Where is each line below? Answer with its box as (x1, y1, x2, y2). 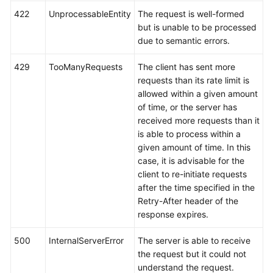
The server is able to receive (138, 235, 250, 246)
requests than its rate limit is (138, 75, 249, 85)
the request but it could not (138, 249, 246, 259)
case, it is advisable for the (138, 155, 244, 166)
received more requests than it (138, 115, 260, 126)
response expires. (138, 209, 208, 219)
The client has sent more (138, 62, 235, 72)
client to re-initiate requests (138, 169, 247, 179)
